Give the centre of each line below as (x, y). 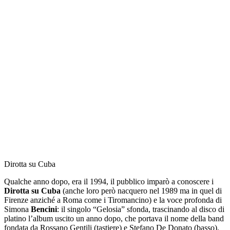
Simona (17, 209)
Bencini (44, 209)
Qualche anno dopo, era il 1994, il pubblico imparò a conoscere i (109, 181)
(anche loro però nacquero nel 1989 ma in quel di (141, 190)
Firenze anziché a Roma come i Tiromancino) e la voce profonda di (113, 200)
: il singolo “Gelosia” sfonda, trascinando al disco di (141, 209)
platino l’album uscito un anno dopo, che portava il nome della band (114, 218)
